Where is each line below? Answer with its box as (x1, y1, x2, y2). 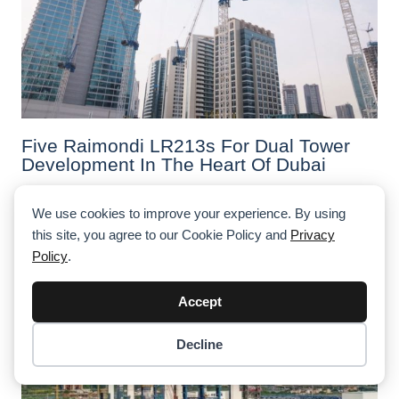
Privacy (290, 227, 335, 242)
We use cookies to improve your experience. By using (32, 206, 346, 221)
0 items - (18, 365, 61, 378)
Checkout (303, 354, 363, 370)
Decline (176, 337, 223, 352)
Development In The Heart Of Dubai (21, 153, 326, 175)
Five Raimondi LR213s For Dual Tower (21, 134, 350, 156)
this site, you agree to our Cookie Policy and (32, 227, 290, 242)
